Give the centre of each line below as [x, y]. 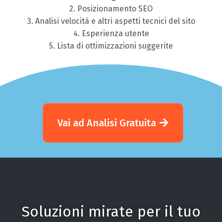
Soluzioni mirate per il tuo [111, 211]
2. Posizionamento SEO [111, 8]
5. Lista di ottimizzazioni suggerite [111, 46]
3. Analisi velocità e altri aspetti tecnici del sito [111, 21]
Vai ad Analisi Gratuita [107, 123]
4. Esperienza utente [111, 33]
